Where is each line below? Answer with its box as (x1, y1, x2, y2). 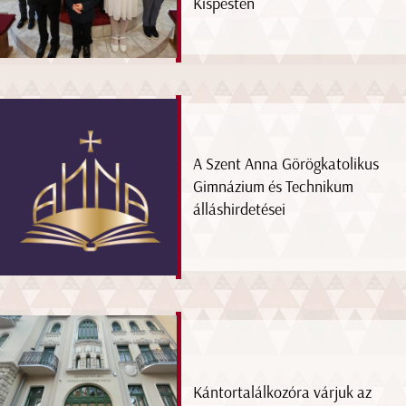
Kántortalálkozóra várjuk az (193, 382, 372, 402)
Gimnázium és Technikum (193, 176, 354, 197)
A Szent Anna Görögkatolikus (193, 153, 380, 174)
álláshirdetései (193, 198, 286, 219)
